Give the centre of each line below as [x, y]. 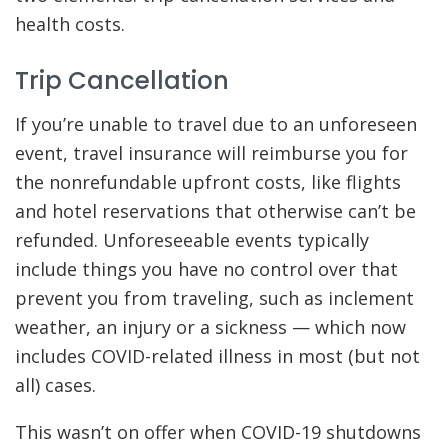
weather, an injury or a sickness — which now [210, 326]
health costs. [72, 24]
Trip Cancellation [122, 80]
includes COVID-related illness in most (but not [217, 355]
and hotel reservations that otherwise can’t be [215, 210]
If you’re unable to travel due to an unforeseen [216, 123]
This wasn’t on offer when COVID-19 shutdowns [218, 431]
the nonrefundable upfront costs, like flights [208, 181]
